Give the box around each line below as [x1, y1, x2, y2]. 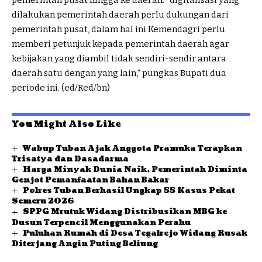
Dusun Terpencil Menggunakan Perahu [12, 217, 191, 228]
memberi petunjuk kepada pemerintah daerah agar [12, 39, 229, 50]
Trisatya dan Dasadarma [12, 154, 129, 165]
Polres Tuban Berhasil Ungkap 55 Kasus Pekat [22, 185, 235, 196]
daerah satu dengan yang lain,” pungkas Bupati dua [12, 68, 226, 79]
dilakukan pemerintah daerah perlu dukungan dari [12, 9, 229, 20]
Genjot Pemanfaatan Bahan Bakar [12, 175, 169, 186]
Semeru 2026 [12, 196, 74, 207]
